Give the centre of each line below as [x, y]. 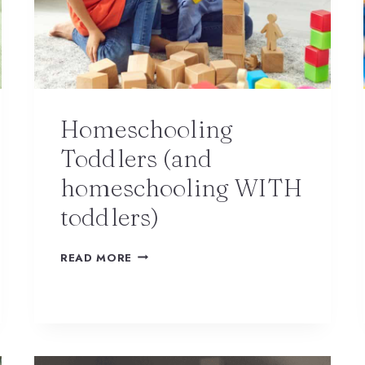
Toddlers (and [136, 158]
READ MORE [96, 257]
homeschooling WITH [181, 188]
